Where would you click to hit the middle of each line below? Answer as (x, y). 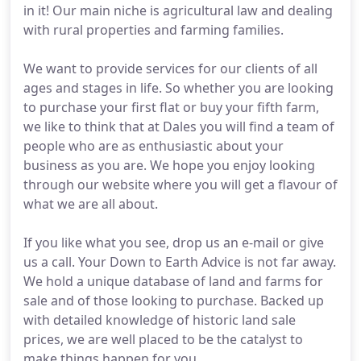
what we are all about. (91, 204)
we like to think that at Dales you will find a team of (179, 127)
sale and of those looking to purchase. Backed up (174, 301)
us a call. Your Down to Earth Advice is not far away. (180, 262)
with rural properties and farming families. (154, 30)
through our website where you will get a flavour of (180, 185)
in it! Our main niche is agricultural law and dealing (178, 10)
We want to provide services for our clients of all (170, 68)
